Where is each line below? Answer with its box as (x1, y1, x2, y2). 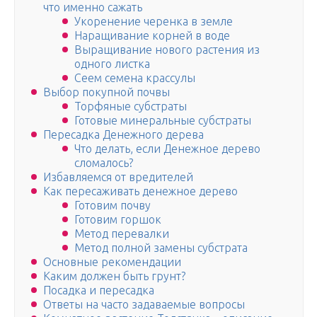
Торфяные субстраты (74, 100, 187, 113)
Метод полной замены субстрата (74, 241, 248, 255)
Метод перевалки (74, 227, 169, 241)
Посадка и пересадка (43, 284, 154, 297)
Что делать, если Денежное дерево (74, 142, 260, 156)
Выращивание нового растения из (74, 43, 260, 57)
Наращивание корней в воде (74, 29, 230, 42)
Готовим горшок (74, 213, 161, 226)
